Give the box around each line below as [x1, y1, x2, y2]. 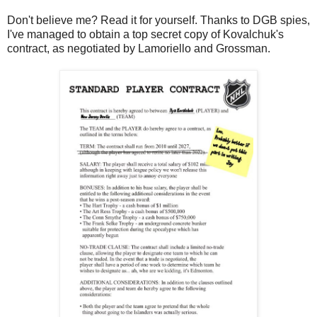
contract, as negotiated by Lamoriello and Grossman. [7, 42, 270, 54]
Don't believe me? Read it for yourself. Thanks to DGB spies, [7, 13, 310, 26]
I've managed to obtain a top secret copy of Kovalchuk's [7, 28, 284, 40]
